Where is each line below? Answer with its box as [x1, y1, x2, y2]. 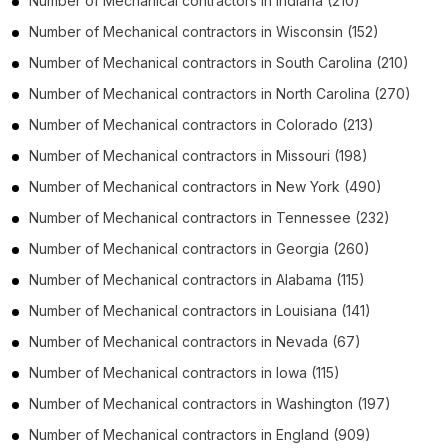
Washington [276, 394, 353, 412]
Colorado [276, 115, 338, 133]
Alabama [276, 270, 332, 288]
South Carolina [276, 53, 372, 71]
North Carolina [276, 84, 370, 102]
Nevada [276, 332, 328, 350]
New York [276, 177, 340, 195]
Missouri [276, 146, 330, 164]
